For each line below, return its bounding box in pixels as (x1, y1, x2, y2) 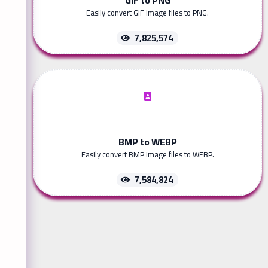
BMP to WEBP (118, 132, 177, 151)
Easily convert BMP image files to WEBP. (81, 147, 214, 162)
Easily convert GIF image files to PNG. (86, 5, 209, 20)
